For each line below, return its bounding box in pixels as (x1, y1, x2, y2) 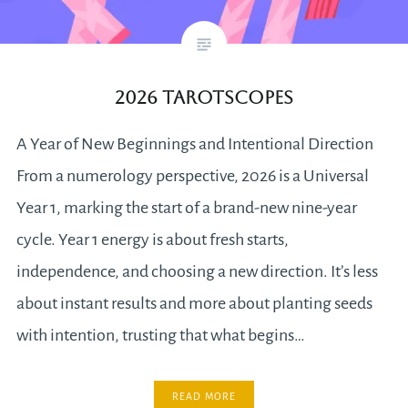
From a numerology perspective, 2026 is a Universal (15, 167, 369, 185)
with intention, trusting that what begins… (15, 326, 305, 344)
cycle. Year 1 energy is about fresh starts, (15, 230, 289, 249)
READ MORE (171, 391, 237, 402)
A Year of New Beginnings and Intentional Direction (15, 135, 373, 153)
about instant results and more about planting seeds (15, 294, 372, 312)
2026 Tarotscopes (115, 87, 293, 108)
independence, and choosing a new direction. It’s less (15, 262, 378, 280)
